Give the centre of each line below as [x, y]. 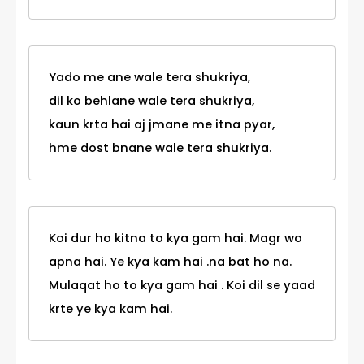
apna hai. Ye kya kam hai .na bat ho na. [170, 262]
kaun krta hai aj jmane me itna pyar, [162, 125]
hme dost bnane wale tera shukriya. [160, 148]
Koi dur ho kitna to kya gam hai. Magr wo [175, 238]
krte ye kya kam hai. [110, 309]
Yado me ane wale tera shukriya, [149, 78]
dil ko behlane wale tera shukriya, [152, 101]
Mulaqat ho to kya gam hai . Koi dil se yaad [182, 286]
